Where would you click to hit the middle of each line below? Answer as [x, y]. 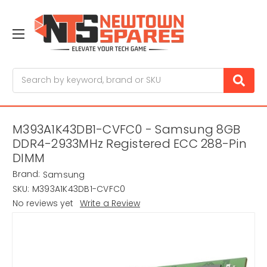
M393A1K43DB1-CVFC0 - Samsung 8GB [126, 130]
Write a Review [110, 204]
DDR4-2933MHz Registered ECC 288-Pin [130, 144]
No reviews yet [43, 204]
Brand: [26, 174]
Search [27, 74]
